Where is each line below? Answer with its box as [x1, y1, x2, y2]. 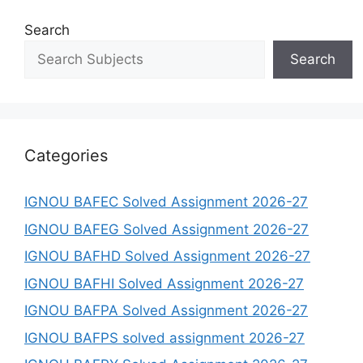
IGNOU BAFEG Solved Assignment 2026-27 [24, 220, 309, 237]
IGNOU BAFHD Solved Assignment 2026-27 [24, 248, 310, 265]
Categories [24, 146, 108, 166]
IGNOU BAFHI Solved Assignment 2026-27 [24, 275, 304, 292]
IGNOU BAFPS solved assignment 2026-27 [24, 329, 305, 346]
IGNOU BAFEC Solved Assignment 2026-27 [24, 194, 308, 211]
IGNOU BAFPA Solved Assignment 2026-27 [24, 302, 308, 319]
